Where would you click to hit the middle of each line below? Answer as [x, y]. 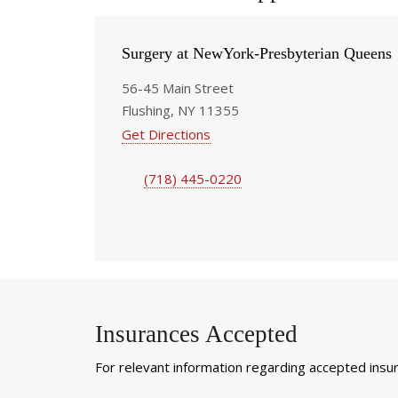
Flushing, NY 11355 [180, 110]
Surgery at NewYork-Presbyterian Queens [257, 53]
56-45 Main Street [178, 88]
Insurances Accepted [196, 334]
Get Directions [166, 134]
